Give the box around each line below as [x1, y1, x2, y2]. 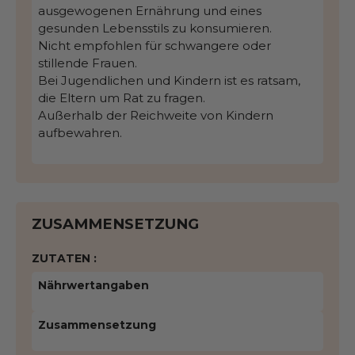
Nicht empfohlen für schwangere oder [38, 38, 271, 54]
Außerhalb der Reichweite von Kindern [38, 108, 273, 124]
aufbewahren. [38, 125, 122, 141]
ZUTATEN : [32, 251, 97, 266]
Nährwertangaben [38, 278, 149, 293]
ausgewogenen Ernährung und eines [38, 3, 261, 19]
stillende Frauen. [38, 55, 137, 71]
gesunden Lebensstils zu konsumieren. [38, 21, 272, 36]
